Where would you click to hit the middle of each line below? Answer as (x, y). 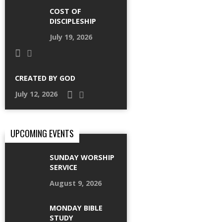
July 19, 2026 (71, 37)
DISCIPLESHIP (73, 21)
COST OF (65, 11)
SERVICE (63, 167)
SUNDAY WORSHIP (82, 157)
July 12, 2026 (36, 94)
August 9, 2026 (76, 183)
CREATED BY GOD (45, 78)
